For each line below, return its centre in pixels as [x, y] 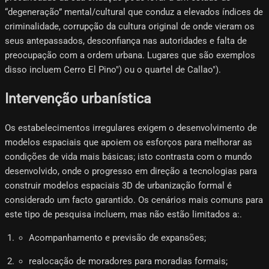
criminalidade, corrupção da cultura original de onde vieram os [130, 26]
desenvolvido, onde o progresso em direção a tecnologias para [131, 171]
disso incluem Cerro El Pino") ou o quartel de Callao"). [113, 69]
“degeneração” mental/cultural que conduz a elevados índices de [134, 12]
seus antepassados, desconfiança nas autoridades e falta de [126, 41]
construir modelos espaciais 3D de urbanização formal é [118, 185]
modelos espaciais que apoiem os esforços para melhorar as [128, 142]
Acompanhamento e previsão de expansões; [117, 237]
